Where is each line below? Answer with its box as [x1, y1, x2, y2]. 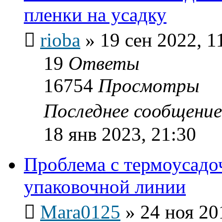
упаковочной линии [24, 175, 186, 197]
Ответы [68, 52, 139, 74]
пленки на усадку [24, 3, 166, 25]
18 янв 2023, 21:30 [44, 123, 196, 145]
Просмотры [98, 74, 199, 96]
